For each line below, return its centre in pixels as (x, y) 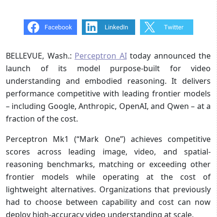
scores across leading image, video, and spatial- (108, 151)
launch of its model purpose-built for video (108, 68)
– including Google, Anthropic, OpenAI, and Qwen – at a (108, 106)
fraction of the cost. (42, 118)
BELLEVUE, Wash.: (40, 55)
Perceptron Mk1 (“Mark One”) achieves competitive (108, 139)
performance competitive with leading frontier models (108, 93)
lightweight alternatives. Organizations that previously (108, 189)
